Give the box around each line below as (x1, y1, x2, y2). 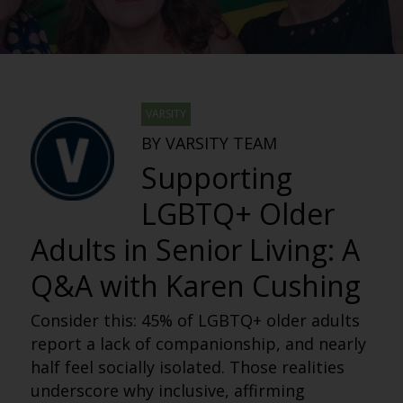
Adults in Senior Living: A (30, 230, 360, 269)
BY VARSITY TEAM (140, 132, 277, 154)
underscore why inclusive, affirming (30, 380, 305, 401)
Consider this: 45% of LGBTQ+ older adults (30, 309, 360, 331)
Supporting (140, 158, 292, 197)
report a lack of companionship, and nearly (30, 333, 366, 354)
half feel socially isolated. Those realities (30, 356, 345, 378)
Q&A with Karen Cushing (30, 266, 361, 305)
